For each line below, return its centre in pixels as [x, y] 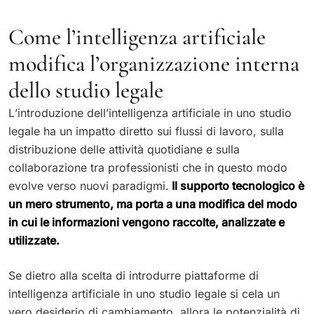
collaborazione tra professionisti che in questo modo [148, 167]
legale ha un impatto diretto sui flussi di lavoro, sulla [146, 131]
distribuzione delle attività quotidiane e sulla [124, 149]
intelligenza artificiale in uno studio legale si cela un [144, 293]
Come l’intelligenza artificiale [137, 36]
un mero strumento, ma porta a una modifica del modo [153, 204]
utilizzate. [34, 240]
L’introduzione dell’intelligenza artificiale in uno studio [150, 112]
